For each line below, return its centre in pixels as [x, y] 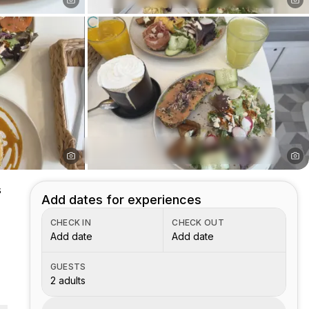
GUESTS [68, 267]
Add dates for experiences [121, 200]
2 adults [68, 280]
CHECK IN [71, 222]
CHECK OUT [198, 222]
